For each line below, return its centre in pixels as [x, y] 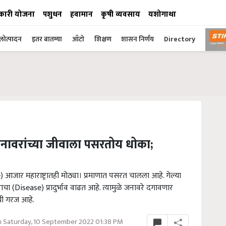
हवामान [81, 14]
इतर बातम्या [47, 39]
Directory [180, 39]
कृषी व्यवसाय [121, 14]
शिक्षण [104, 39]
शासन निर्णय [137, 39]
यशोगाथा [162, 14]
